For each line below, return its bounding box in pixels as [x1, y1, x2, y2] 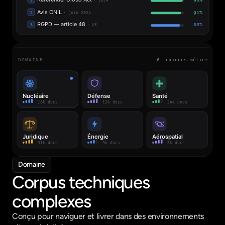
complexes [12, 191, 91, 212]
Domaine [18, 160, 46, 169]
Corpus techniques [12, 172, 150, 193]
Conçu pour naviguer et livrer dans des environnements [12, 211, 204, 221]
